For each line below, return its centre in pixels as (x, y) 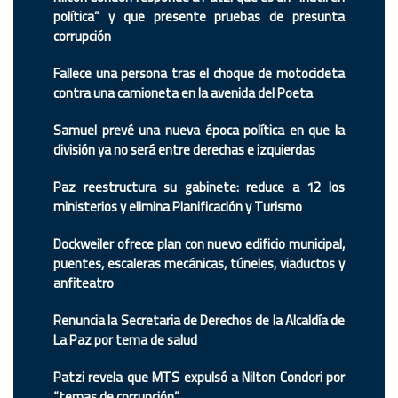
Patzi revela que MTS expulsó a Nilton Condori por (199, 378)
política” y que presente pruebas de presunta (199, 17)
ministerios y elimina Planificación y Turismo (178, 207)
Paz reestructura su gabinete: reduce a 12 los (199, 187)
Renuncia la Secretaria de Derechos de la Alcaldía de (199, 321)
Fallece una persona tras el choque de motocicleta (199, 74)
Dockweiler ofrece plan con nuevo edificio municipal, (199, 244)
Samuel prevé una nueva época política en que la (199, 131)
